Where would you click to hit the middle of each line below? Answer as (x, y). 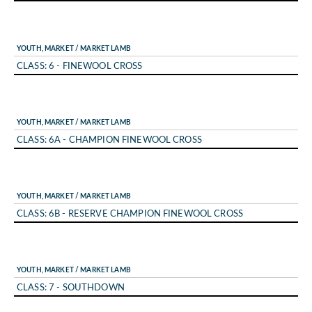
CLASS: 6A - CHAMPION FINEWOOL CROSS (109, 139)
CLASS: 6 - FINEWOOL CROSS (80, 65)
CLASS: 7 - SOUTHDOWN (71, 286)
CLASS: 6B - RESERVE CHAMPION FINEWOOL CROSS (130, 212)
